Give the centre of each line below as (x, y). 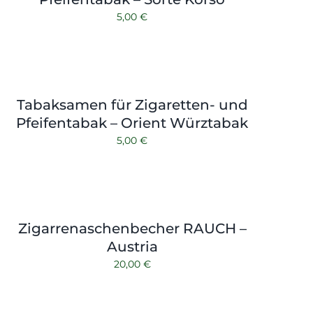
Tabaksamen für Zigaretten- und (132, 105)
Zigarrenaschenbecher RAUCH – (132, 228)
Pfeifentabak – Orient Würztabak (132, 123)
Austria (132, 247)
